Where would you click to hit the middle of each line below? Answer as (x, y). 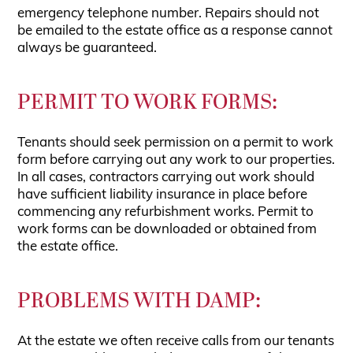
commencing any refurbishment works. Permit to (166, 212)
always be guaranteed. (87, 48)
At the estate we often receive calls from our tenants (176, 342)
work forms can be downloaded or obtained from (167, 230)
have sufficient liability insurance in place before (163, 195)
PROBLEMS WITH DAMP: (139, 301)
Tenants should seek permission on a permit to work (176, 143)
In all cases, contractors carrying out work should (166, 178)
